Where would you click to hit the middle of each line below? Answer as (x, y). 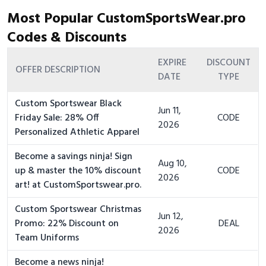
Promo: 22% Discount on (67, 224)
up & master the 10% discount (78, 171)
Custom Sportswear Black (68, 104)
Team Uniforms (47, 238)
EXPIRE (172, 63)
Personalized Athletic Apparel (77, 132)
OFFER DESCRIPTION (58, 70)
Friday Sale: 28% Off (57, 118)
